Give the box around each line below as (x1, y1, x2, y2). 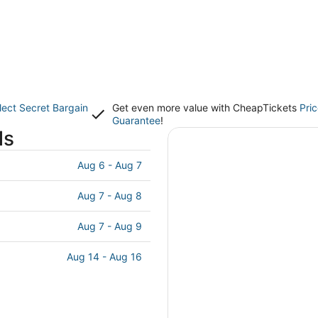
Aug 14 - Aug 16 (67, 251, 142, 263)
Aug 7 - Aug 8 (77, 190, 142, 202)
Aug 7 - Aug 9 (77, 220, 142, 232)
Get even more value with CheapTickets (112, 102, 300, 114)
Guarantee (112, 114, 161, 126)
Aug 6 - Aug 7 (77, 159, 142, 171)
